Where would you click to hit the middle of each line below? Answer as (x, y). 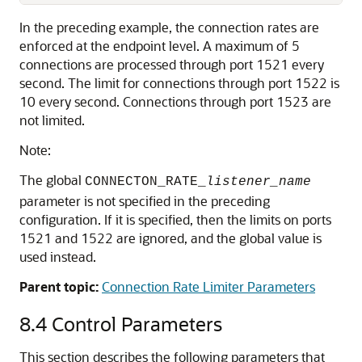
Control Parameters (137, 324)
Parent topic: (59, 286)
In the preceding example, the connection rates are (169, 27)
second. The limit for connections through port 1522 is (179, 83)
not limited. (52, 120)
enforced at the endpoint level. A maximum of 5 (160, 46)
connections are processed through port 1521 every (172, 64)
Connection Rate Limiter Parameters (208, 286)
